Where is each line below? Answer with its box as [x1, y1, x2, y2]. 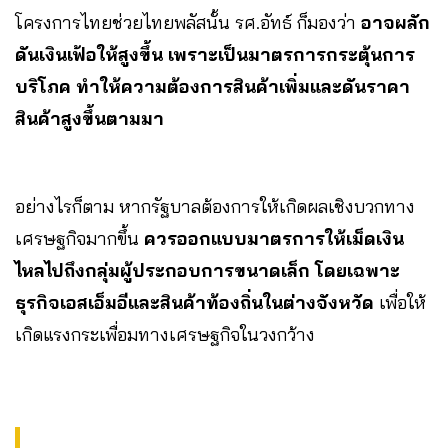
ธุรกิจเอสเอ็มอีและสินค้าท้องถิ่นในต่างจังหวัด [15, 290, 379, 314]
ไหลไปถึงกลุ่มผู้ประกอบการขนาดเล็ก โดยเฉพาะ [15, 258, 400, 282]
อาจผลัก [361, 10, 430, 34]
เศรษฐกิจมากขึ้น [15, 226, 144, 250]
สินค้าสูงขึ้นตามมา [15, 106, 164, 130]
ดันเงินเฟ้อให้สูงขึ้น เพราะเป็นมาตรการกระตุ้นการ [15, 42, 415, 66]
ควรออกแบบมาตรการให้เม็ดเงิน [144, 226, 404, 250]
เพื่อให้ [379, 290, 426, 314]
